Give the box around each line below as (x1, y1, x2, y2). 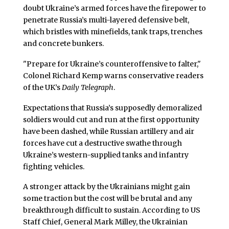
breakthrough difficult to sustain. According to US (22, 205, 200, 215)
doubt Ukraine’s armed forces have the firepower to (22, 4, 206, 13)
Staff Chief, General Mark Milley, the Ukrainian (22, 217, 188, 227)
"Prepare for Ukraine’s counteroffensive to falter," (22, 59, 201, 68)
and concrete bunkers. (22, 39, 104, 48)
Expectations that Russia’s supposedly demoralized (22, 103, 202, 112)
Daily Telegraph (61, 82, 113, 92)
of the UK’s (22, 82, 62, 92)
